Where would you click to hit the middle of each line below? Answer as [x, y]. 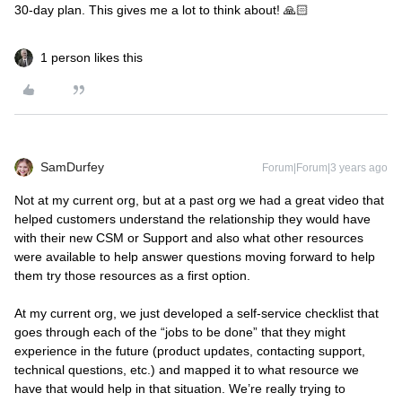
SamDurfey [72, 167]
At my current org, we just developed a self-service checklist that [197, 313]
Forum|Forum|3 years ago [325, 168]
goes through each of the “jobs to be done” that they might [180, 332]
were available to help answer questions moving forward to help [195, 257]
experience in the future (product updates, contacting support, [190, 351]
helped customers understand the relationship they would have [192, 219]
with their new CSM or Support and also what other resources [189, 238]
